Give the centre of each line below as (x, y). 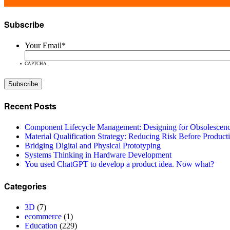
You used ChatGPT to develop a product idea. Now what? (119, 164)
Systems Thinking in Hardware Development (98, 155)
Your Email (43, 45)
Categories (25, 186)
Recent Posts (30, 106)
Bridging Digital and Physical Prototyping (93, 146)
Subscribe (24, 24)
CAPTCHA (36, 63)
